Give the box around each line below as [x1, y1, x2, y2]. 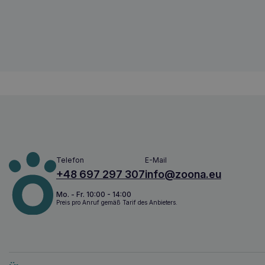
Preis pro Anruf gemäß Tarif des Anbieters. [56, 198, 177, 206]
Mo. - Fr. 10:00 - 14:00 [56, 189, 131, 199]
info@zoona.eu [145, 167, 221, 180]
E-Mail [145, 155, 167, 164]
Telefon [56, 155, 84, 164]
